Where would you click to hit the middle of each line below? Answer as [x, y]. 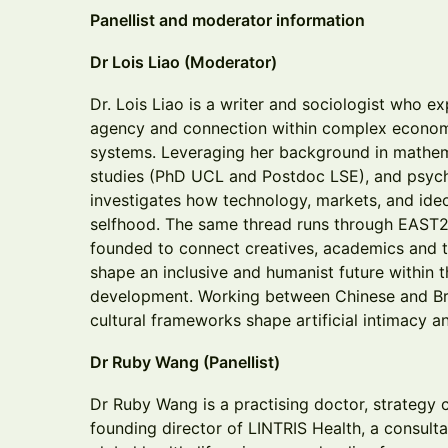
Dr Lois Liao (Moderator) [183, 62]
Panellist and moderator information [227, 20]
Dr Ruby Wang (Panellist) [185, 362]
